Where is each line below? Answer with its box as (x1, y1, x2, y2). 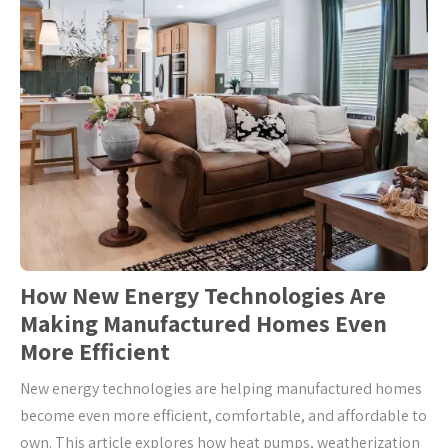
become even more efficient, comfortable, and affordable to (20, 404, 427, 426)
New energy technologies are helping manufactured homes (20, 377, 422, 399)
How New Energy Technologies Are (20, 278, 386, 311)
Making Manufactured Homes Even (20, 306, 387, 339)
